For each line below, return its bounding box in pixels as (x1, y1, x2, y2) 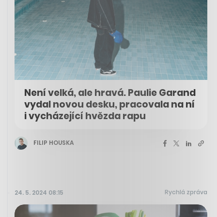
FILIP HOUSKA (33, 139, 74, 147)
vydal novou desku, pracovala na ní (24, 97, 195, 111)
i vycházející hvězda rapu (24, 109, 146, 123)
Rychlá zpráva (165, 187, 207, 196)
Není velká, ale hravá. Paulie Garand (24, 86, 196, 99)
